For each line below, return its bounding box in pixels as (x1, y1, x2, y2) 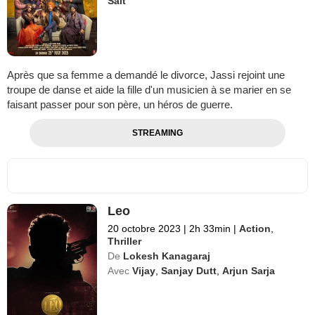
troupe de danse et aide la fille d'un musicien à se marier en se (7, 83, 291, 96)
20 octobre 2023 (108, 222, 181, 234)
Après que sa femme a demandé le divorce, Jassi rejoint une (7, 68, 285, 81)
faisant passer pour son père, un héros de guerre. (7, 98, 233, 110)
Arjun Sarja (222, 264, 276, 276)
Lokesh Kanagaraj (123, 250, 211, 262)
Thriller (108, 235, 142, 247)
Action (239, 222, 271, 234)
